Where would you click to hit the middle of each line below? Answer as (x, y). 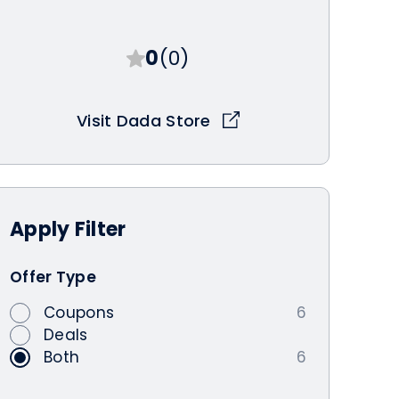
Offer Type (53, 277)
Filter (100, 229)
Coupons (79, 312)
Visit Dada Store (146, 121)
